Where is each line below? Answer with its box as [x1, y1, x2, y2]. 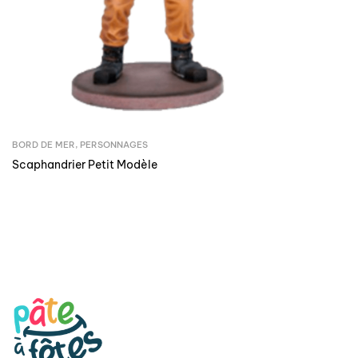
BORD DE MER [12, 138, 75, 150]
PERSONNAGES [80, 138, 148, 150]
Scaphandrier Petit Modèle [12, 157, 157, 172]
